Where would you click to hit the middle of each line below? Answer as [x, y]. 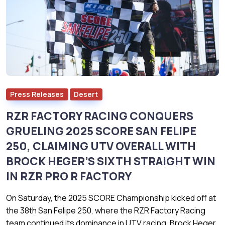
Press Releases [37, 94]
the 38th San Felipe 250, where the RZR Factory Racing [106, 210]
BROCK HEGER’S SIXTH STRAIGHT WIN [111, 161]
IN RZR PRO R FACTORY [69, 176]
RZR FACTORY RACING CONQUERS [100, 116]
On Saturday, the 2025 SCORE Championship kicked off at [111, 198]
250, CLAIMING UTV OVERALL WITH [101, 146]
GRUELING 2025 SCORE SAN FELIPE [101, 131]
